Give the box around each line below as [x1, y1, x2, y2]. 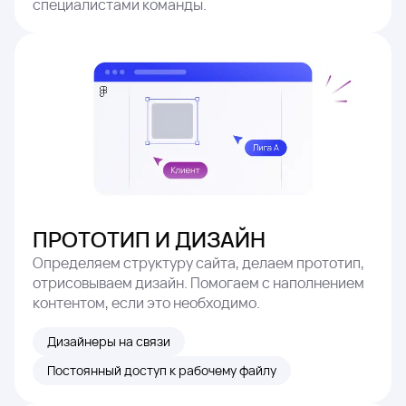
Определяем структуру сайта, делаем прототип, [33, 253, 364, 274]
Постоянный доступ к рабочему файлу [47, 362, 276, 380]
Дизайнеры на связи [47, 333, 170, 351]
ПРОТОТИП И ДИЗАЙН [33, 224, 266, 255]
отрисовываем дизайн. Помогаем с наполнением [33, 273, 364, 294]
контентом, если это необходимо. [33, 293, 260, 314]
